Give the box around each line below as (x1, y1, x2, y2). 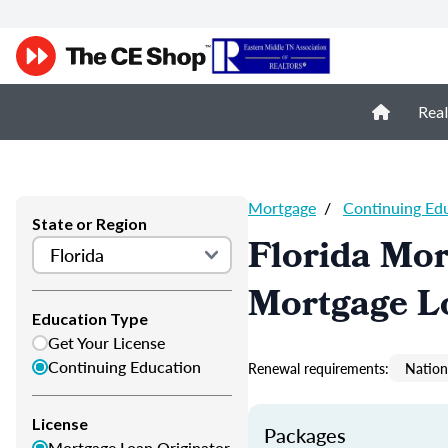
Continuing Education (48, 355, 201, 378)
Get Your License (48, 331, 165, 354)
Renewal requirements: (248, 358, 389, 378)
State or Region (32, 214, 147, 233)
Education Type (32, 309, 148, 328)
